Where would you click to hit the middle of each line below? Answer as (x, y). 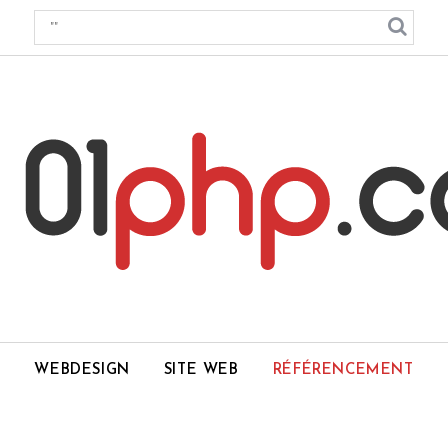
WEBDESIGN (82, 370)
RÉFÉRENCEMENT (343, 370)
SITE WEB (201, 370)
